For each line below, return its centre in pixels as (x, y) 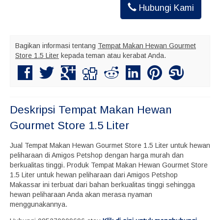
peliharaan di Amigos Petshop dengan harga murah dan (97, 155)
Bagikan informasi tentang (56, 46)
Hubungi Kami (165, 8)
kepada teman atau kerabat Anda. (112, 55)
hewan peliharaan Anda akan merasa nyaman (81, 194)
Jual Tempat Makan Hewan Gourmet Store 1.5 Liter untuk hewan (110, 145)
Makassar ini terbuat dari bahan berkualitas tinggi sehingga (102, 185)
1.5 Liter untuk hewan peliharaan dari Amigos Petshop (94, 175)
